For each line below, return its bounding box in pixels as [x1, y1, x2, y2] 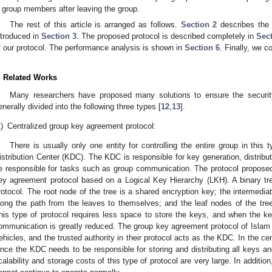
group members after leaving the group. [2, 4, 140, 14]
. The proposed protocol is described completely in [76, 31, 256, 41]
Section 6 [185, 42, 220, 52]
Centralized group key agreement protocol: [7, 121, 156, 131]
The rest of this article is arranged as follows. [10, 19, 181, 29]
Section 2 [180, 19, 217, 29]
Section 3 [41, 31, 76, 41]
